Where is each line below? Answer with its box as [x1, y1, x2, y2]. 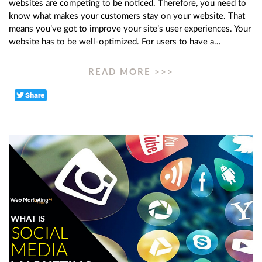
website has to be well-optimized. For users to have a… [9, 37, 220, 47]
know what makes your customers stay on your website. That [9, 12, 245, 21]
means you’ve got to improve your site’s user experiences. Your [9, 25, 251, 34]
